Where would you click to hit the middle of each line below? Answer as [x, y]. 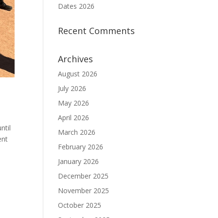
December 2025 [83, 176]
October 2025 [80, 205]
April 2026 [74, 118]
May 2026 [74, 103]
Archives [76, 59]
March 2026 [77, 132]
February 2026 [81, 147]
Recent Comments [97, 31]
